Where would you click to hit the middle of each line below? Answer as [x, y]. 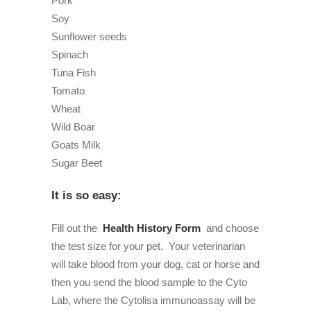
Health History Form [153, 228]
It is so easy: [88, 196]
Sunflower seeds [89, 37]
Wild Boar [73, 127]
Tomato [68, 91]
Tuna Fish [74, 73]
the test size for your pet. [110, 246]
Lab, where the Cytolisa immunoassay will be [153, 301]
